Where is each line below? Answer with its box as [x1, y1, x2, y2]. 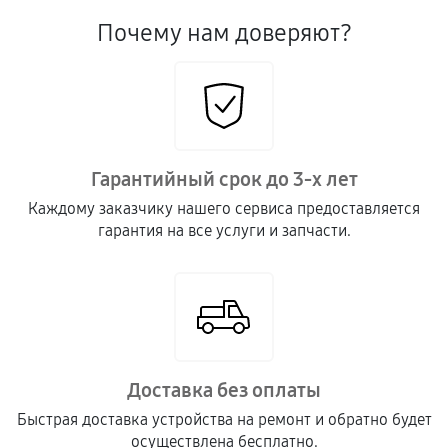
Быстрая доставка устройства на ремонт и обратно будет [16, 410, 432, 429]
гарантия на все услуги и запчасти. [97, 221, 351, 240]
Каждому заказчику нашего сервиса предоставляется [28, 199, 420, 218]
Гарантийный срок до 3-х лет [90, 167, 358, 191]
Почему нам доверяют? [96, 19, 352, 47]
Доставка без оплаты [127, 378, 321, 402]
